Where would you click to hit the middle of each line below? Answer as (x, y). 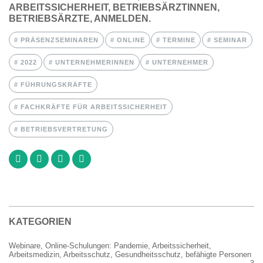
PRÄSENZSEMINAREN (58, 40)
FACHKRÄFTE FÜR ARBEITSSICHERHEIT (93, 107)
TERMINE (178, 40)
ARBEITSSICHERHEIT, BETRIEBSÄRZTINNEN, (114, 7)
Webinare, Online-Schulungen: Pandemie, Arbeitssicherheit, (110, 245)
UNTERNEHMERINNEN (93, 62)
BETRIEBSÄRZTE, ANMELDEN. (80, 18)
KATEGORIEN (40, 221)
